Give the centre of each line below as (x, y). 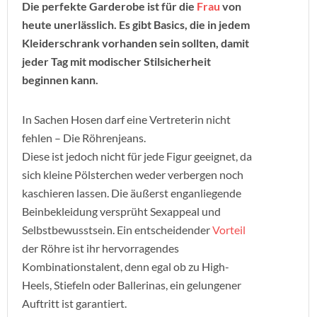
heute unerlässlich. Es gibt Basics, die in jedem (136, 24)
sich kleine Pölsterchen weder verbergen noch (133, 174)
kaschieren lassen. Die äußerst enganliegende (132, 193)
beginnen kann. (60, 80)
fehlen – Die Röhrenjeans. (84, 138)
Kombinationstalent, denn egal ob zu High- (126, 266)
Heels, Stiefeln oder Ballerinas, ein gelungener (132, 285)
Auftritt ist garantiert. (74, 303)
